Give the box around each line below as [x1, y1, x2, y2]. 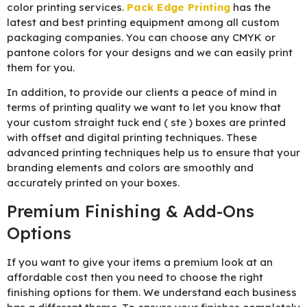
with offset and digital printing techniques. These [7, 130, 257, 144]
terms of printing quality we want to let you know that [7, 100, 281, 114]
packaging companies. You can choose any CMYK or [7, 30, 275, 44]
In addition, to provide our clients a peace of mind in [7, 85, 277, 99]
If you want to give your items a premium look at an [7, 256, 273, 269]
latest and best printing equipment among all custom [7, 15, 280, 29]
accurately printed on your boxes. [7, 175, 180, 189]
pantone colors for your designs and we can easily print [7, 45, 293, 59]
